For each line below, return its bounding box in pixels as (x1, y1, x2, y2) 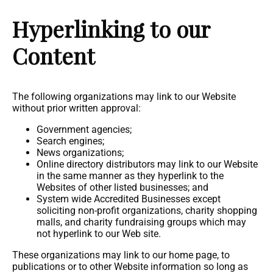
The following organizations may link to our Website (12, 91, 236, 102)
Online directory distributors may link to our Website (37, 158, 258, 170)
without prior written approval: (12, 102, 141, 114)
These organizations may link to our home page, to (12, 249, 230, 261)
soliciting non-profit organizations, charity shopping (37, 205, 257, 216)
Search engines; (37, 135, 104, 147)
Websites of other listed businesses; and (37, 182, 208, 193)
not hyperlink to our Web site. (37, 228, 161, 239)
